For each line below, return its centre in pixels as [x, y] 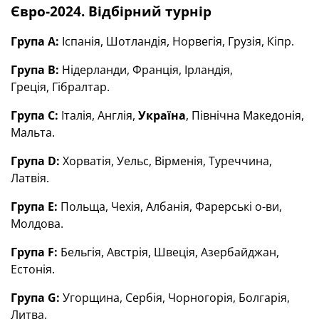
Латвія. [30, 178]
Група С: [35, 115]
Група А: [35, 41]
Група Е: [34, 206]
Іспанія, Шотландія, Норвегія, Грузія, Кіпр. [177, 41]
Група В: [35, 70]
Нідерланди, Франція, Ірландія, [146, 70]
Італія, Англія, [98, 115]
